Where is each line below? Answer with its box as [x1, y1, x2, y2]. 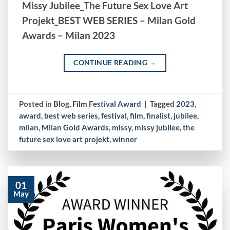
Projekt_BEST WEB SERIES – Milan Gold [22, 14, 196, 26]
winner [112, 134, 138, 144]
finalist [146, 110, 171, 120]
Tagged [150, 99, 177, 108]
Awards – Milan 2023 [22, 29, 116, 41]
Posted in [19, 99, 54, 108]
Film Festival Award [72, 99, 142, 108]
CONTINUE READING [73, 58, 149, 67]
